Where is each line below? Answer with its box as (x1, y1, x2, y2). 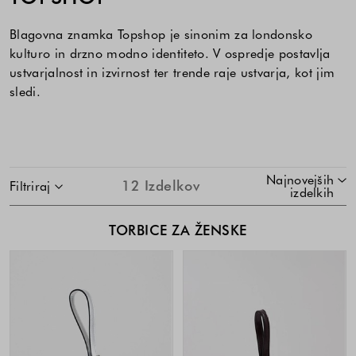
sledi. (10, 82, 41, 100)
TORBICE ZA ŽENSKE (109, 220, 247, 240)
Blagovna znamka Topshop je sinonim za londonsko (10, 25, 313, 43)
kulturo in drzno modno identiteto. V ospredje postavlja (10, 44, 331, 62)
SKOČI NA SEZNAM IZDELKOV (9, 166, 173, 183)
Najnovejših (266, 170, 335, 188)
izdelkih (289, 183, 335, 201)
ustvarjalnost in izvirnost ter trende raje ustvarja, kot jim (10, 63, 335, 81)
